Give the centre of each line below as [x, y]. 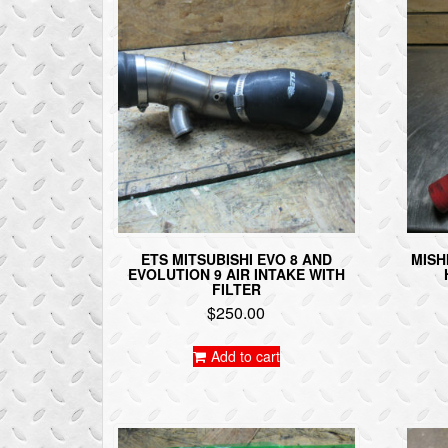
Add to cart [245, 355]
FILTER [236, 288]
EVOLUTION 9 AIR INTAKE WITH [236, 273]
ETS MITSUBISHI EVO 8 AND [236, 258]
